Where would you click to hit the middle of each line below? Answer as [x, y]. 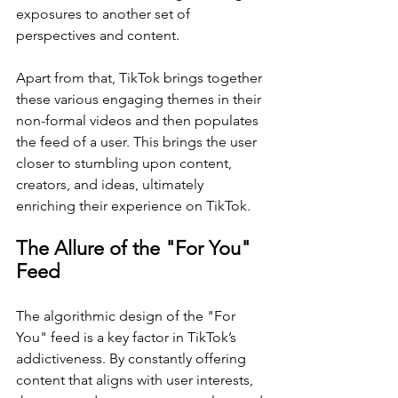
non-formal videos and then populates [139, 121]
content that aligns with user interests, [136, 380]
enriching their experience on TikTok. [133, 206]
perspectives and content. [98, 36]
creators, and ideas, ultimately [111, 185]
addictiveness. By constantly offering [133, 359]
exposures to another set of [105, 14]
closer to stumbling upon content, [126, 163]
